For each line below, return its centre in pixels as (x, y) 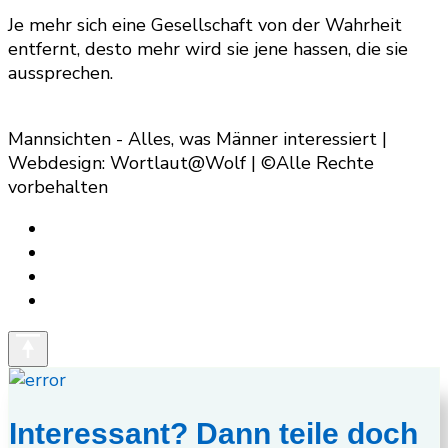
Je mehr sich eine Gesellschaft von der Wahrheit (205, 25)
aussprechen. (60, 73)
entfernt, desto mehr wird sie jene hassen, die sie (208, 49)
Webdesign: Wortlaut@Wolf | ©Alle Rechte (191, 163)
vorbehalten (58, 187)
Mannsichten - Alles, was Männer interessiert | (197, 139)
